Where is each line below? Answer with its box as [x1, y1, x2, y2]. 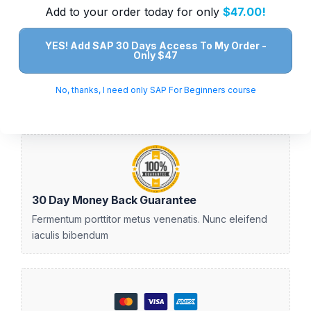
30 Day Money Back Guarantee [32, 193, 196, 208]
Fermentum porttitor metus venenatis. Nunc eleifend [32, 213, 267, 226]
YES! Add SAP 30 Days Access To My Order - [44, 39, 267, 51]
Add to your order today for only [45, 4, 223, 19]
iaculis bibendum [32, 229, 108, 242]
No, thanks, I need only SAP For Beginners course [55, 84, 256, 95]
